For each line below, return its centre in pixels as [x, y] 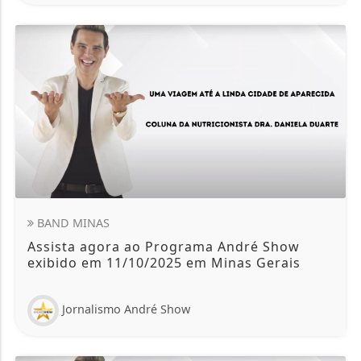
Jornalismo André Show [127, 309]
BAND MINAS [72, 222]
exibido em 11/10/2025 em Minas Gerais [164, 262]
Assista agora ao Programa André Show [164, 246]
